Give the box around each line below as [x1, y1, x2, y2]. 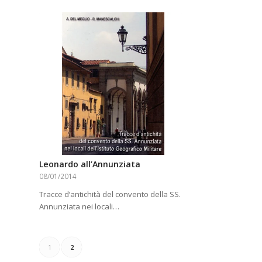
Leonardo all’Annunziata [39, 158, 140, 170]
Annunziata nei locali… [39, 201, 119, 212]
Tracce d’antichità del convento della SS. [39, 189, 181, 200]
